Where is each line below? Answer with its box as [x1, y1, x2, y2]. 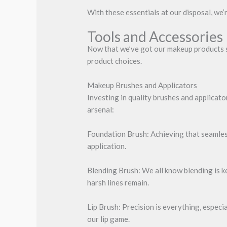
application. [87, 141, 127, 150]
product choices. [87, 56, 142, 65]
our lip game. [87, 214, 130, 223]
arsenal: [87, 104, 115, 114]
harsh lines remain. [87, 177, 149, 187]
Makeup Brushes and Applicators [87, 80, 198, 90]
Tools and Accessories [87, 27, 223, 45]
